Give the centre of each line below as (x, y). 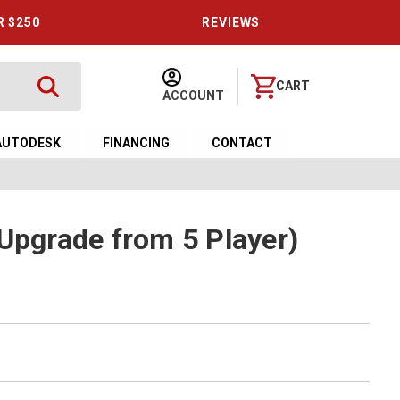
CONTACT (242, 143)
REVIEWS (231, 22)
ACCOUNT (194, 95)
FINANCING (137, 143)
